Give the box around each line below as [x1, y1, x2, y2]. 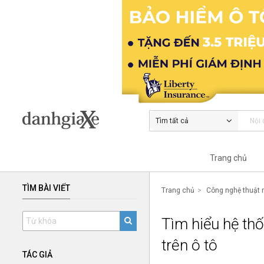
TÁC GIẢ [22, 249, 52, 259]
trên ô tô [161, 236, 217, 255]
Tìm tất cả [155, 116, 189, 125]
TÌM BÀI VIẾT [22, 183, 70, 193]
